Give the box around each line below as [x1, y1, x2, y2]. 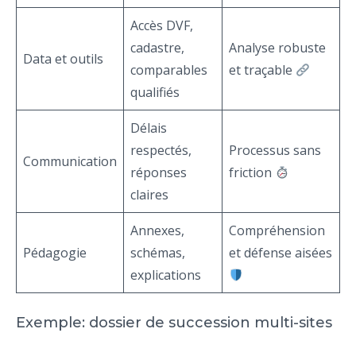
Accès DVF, [130, 17, 193, 35]
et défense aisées [229, 244, 332, 262]
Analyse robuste [229, 39, 326, 57]
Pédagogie [23, 244, 87, 262]
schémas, [130, 244, 185, 262]
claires [130, 186, 168, 204]
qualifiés [130, 83, 180, 102]
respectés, [130, 141, 192, 160]
